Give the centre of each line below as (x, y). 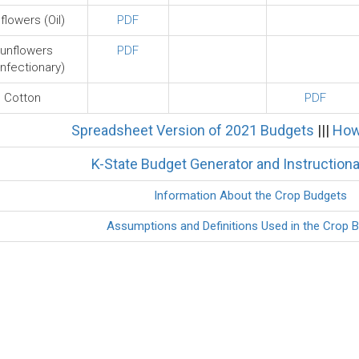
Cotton (22, 98)
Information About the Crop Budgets (250, 196)
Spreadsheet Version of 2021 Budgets (192, 130)
